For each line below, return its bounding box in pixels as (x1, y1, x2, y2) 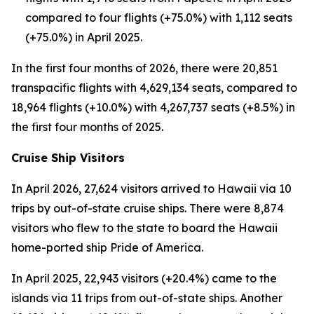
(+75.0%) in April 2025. (25, 30, 142, 44)
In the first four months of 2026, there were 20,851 (11, 61, 278, 75)
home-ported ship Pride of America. (11, 240, 203, 254)
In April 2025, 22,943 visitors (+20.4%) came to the (11, 271, 277, 285)
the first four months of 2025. (11, 120, 163, 134)
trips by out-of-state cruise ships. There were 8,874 (11, 201, 284, 215)
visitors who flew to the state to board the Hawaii (11, 221, 278, 235)
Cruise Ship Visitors (11, 151, 125, 165)
